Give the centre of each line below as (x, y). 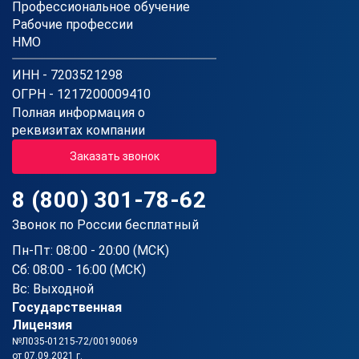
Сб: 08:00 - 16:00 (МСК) (79, 270)
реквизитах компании (79, 131)
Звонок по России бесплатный (105, 225)
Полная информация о (79, 113)
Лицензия (42, 325)
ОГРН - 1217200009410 (81, 95)
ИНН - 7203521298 (67, 75)
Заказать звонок (114, 157)
